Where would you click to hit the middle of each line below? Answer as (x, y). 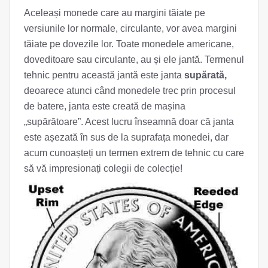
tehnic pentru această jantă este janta (104, 75)
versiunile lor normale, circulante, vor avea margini (130, 28)
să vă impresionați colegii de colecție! (103, 168)
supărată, (205, 75)
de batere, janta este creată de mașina (105, 106)
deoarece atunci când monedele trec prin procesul (130, 90)
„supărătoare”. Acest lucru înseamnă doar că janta (129, 121)
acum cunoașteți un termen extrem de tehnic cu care (134, 153)
